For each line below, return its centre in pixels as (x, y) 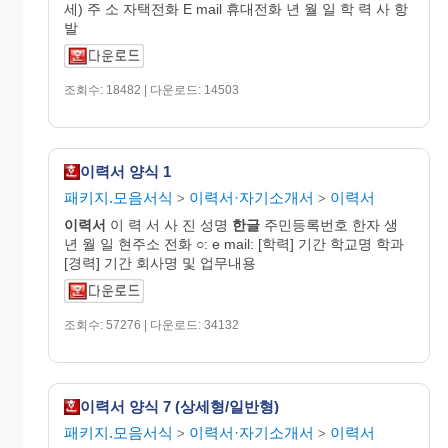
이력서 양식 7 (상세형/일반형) (179, 407)
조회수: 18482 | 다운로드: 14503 (151, 89)
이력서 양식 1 (125, 172)
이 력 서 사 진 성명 (169, 224)
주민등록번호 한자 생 (329, 224)
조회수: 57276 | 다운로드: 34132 (151, 324)
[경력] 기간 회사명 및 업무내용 (160, 262)
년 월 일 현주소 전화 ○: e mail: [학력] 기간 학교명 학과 (234, 243)
